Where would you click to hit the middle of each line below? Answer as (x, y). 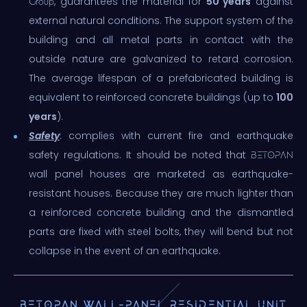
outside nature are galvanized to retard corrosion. (161, 59)
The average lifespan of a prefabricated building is (161, 78)
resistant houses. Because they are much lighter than (161, 193)
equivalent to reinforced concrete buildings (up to (152, 97)
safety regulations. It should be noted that (140, 155)
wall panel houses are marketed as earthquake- (161, 174)
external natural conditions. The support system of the (161, 20)
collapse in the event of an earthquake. (125, 250)
